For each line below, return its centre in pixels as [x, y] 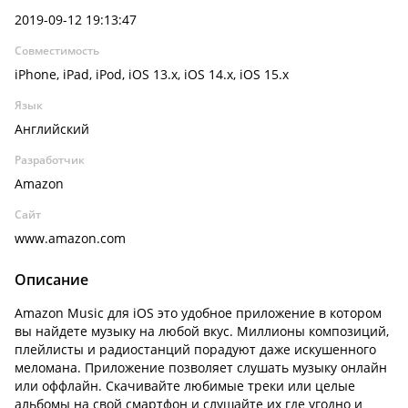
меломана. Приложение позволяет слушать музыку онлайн [201, 367]
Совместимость [57, 51]
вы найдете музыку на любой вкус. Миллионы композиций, [202, 331]
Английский [52, 129]
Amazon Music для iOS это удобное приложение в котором [198, 313]
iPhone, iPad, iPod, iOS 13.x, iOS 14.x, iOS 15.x [152, 74]
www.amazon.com [70, 238]
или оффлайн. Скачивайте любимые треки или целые [185, 386]
